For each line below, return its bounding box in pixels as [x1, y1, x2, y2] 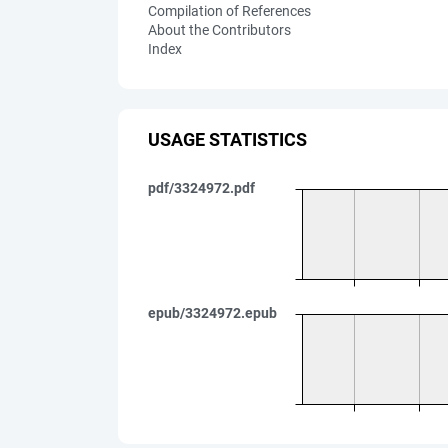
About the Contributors [148, 22, 291, 38]
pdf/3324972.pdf [148, 180, 255, 196]
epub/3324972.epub [148, 305, 277, 321]
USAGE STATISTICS [148, 128, 307, 150]
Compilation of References [148, 3, 311, 19]
